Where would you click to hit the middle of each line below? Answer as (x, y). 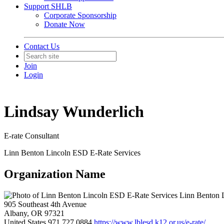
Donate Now (64, 24)
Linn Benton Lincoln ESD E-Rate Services (72, 153)
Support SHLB (48, 6)
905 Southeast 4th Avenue (45, 204)
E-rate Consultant (31, 136)
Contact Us (42, 46)
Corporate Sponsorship (80, 15)
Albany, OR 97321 (34, 213)
